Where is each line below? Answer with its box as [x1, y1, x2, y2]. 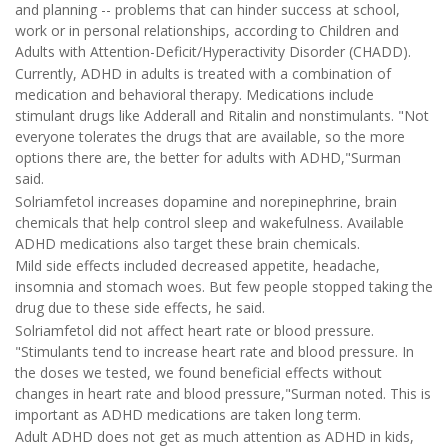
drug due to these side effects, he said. [15, 298, 265, 318]
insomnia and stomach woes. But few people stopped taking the [15, 277, 433, 297]
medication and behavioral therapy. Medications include [15, 85, 374, 105]
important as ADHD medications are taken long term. [15, 404, 361, 424]
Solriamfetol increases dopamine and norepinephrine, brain [15, 191, 397, 211]
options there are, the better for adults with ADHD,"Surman [15, 148, 401, 168]
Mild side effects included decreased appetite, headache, [15, 256, 380, 276]
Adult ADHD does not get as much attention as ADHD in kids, [15, 426, 414, 446]
